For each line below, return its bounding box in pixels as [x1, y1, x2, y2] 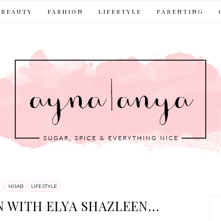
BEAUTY [1, 7, 33, 15]
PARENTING [156, 7, 204, 15]
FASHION [47, 7, 83, 15]
